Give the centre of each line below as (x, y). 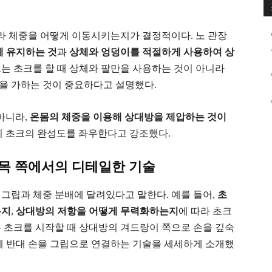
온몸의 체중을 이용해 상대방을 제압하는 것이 (128, 117)
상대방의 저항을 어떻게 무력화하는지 (97, 211)
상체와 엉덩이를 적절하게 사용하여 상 (152, 52)
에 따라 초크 (205, 211)
